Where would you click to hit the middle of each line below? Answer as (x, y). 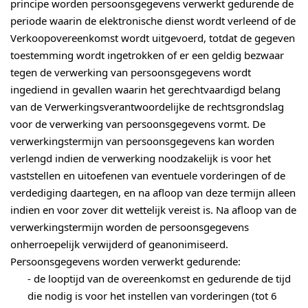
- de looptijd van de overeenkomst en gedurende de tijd (159, 279)
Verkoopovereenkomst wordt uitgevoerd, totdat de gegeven (153, 38)
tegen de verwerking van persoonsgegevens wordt (131, 73)
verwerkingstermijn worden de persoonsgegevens (130, 227)
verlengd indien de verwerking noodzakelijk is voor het (141, 158)
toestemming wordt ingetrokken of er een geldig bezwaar (147, 55)
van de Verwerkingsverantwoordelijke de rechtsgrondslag (147, 107)
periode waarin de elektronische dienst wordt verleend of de (153, 21)
